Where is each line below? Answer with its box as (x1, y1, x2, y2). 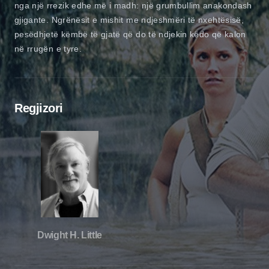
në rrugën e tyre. (14, 43, 82, 53)
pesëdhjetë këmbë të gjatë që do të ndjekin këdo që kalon (14, 29, 246, 39)
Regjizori (14, 101, 63, 115)
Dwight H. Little (37, 229, 102, 240)
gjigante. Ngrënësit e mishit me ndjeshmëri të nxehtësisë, (14, 14, 244, 25)
